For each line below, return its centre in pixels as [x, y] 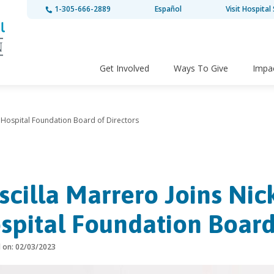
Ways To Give [201, 68]
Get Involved [124, 68]
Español [168, 9]
